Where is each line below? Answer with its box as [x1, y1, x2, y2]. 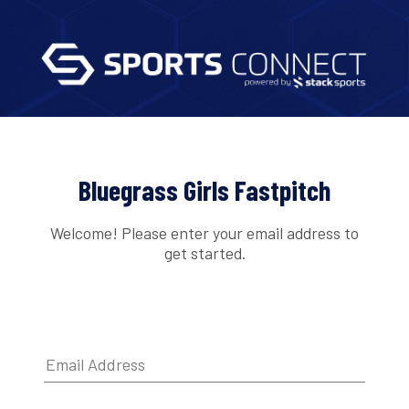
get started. [163, 242, 246, 263]
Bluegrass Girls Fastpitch [79, 173, 330, 207]
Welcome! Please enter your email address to [50, 222, 359, 243]
